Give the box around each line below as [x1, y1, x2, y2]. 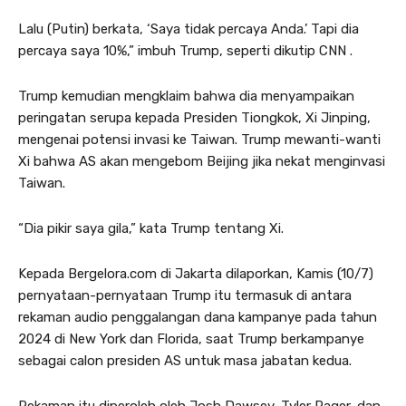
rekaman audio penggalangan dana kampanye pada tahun [18, 308, 377, 325]
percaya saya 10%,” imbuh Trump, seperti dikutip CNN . [18, 42, 353, 59]
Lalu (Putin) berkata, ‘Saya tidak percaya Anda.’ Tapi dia [18, 20, 359, 37]
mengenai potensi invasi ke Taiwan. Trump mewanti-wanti [18, 130, 381, 148]
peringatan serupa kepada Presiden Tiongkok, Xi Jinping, [18, 109, 371, 126]
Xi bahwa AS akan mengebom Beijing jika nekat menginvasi [18, 152, 385, 169]
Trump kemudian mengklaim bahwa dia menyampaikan [18, 87, 354, 104]
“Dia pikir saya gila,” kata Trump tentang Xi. [18, 219, 284, 237]
